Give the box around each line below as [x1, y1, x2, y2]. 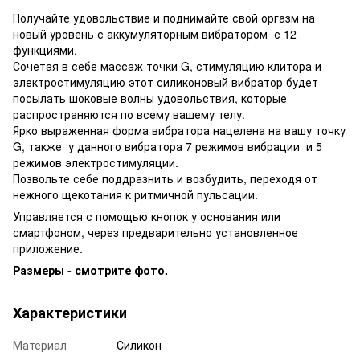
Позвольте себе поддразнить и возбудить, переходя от [13, 170, 317, 186]
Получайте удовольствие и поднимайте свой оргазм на [13, 9, 315, 26]
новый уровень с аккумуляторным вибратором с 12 [13, 25, 297, 42]
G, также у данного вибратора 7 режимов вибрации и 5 [13, 137, 322, 154]
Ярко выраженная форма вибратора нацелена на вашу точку [13, 121, 346, 138]
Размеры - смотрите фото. [13, 261, 168, 278]
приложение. [13, 239, 83, 256]
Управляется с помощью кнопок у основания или [13, 207, 280, 224]
